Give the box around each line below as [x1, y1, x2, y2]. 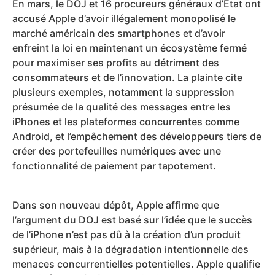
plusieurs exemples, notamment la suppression [12, 85, 234, 98]
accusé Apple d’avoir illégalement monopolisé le [12, 12, 236, 25]
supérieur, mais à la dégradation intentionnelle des [12, 243, 249, 256]
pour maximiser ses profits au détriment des [12, 56, 219, 69]
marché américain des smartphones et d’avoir [12, 26, 225, 39]
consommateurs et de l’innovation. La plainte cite [12, 71, 242, 83]
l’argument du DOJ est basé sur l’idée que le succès [12, 214, 252, 227]
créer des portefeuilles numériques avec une [12, 144, 221, 157]
